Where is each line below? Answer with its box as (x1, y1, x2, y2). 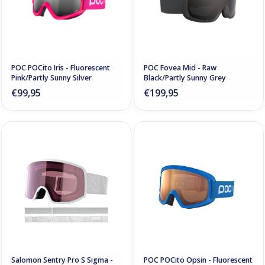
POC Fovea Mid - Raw (144, 62, 216, 73)
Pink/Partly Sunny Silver (11, 72, 92, 83)
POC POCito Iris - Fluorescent (11, 62, 110, 73)
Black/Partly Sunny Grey (144, 72, 226, 83)
